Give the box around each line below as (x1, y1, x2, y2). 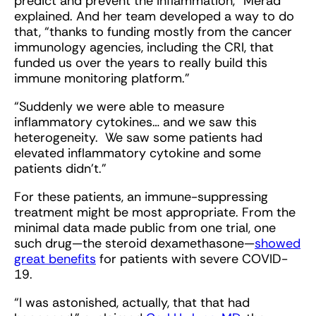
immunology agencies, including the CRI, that (14, 39, 274, 56)
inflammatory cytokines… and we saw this (14, 114, 257, 131)
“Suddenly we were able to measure (14, 98, 224, 116)
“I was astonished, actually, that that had (14, 294, 250, 312)
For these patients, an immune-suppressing (14, 188, 268, 206)
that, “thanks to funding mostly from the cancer (14, 23, 292, 41)
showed (255, 235, 300, 253)
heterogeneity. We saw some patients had (14, 129, 262, 147)
